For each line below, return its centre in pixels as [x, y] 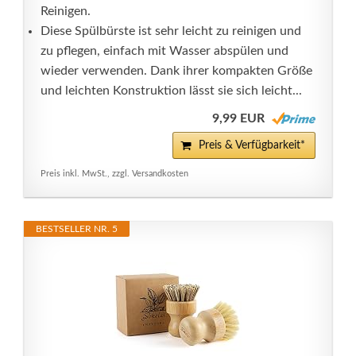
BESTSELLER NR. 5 [77, 229]
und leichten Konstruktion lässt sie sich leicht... [171, 91]
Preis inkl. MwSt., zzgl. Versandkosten [114, 174]
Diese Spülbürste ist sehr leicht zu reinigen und [171, 31]
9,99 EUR [238, 118]
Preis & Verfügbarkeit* [252, 145]
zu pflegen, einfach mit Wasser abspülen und [164, 51]
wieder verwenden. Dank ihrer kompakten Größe [176, 71]
